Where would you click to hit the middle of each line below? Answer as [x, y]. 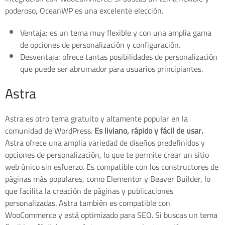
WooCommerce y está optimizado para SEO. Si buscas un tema [111, 215]
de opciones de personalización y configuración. [100, 45]
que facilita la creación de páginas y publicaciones [89, 191]
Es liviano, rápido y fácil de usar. [149, 131]
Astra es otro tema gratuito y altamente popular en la [96, 119]
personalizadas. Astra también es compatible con [88, 203]
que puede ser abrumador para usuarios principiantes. [111, 69]
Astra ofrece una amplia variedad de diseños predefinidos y [105, 143]
